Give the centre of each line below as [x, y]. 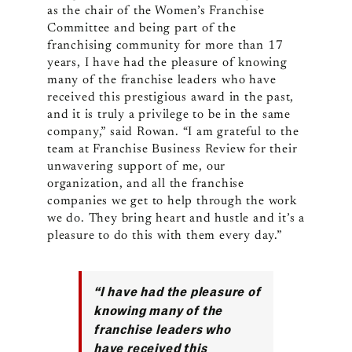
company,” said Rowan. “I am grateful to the [173, 132]
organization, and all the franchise [145, 184]
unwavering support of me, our [136, 167]
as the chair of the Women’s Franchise [156, 11]
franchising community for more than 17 [165, 46]
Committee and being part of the [141, 29]
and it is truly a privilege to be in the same [169, 115]
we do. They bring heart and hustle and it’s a [176, 219]
